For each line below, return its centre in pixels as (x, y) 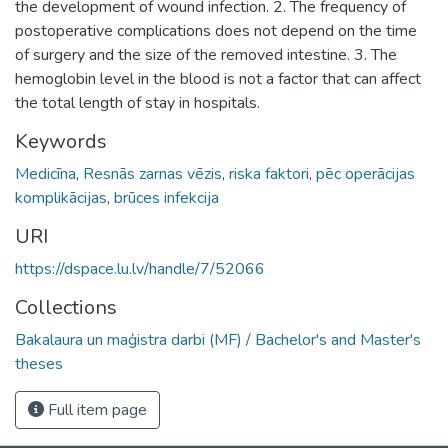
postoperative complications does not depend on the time (216, 30)
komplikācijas (61, 197)
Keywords (61, 141)
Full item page (95, 409)
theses (39, 363)
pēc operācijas (365, 173)
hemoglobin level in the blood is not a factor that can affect (218, 78)
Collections (66, 307)
